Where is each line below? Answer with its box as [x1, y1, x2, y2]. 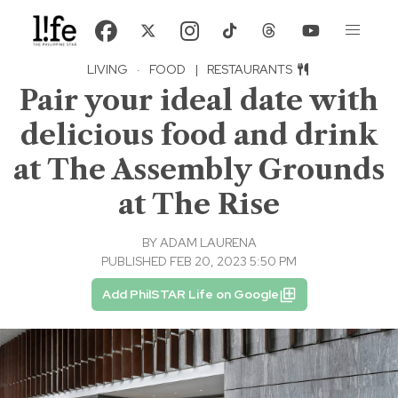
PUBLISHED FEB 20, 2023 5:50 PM [101, 253, 297, 270]
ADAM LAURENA [159, 235, 257, 251]
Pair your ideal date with [20, 83, 378, 118]
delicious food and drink [20, 117, 378, 153]
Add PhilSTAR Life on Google [101, 286, 279, 303]
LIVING [86, 61, 128, 78]
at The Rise [118, 187, 280, 222]
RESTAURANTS [206, 61, 295, 78]
